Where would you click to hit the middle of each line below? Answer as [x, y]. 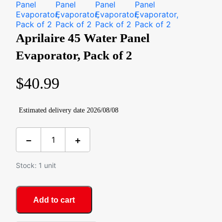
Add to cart [54, 200]
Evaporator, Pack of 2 [74, 55]
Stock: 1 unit [36, 165]
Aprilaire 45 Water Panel [83, 38]
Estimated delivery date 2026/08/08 [69, 110]
